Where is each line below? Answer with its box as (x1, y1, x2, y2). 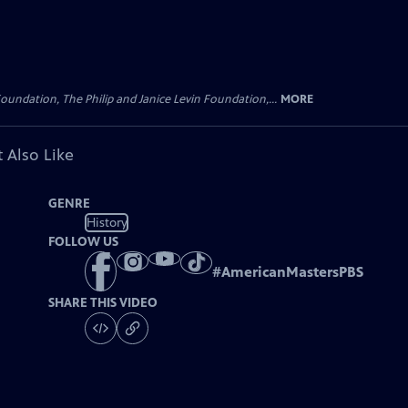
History (86, 214, 127, 230)
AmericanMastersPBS (221, 263, 364, 281)
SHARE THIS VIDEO (48, 295, 158, 311)
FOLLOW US (48, 234, 119, 250)
